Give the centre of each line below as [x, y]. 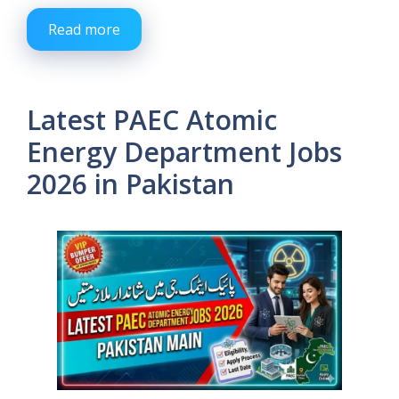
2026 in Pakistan [130, 183]
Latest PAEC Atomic [152, 119]
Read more [84, 29]
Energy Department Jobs [184, 151]
